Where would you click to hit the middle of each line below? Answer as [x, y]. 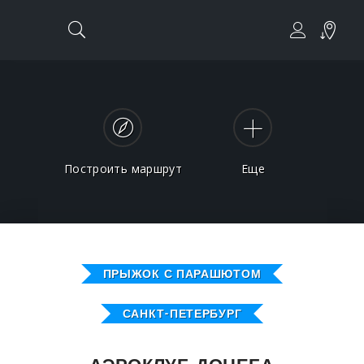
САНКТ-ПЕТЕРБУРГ [182, 314]
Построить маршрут [123, 169]
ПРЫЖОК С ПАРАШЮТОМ [182, 274]
